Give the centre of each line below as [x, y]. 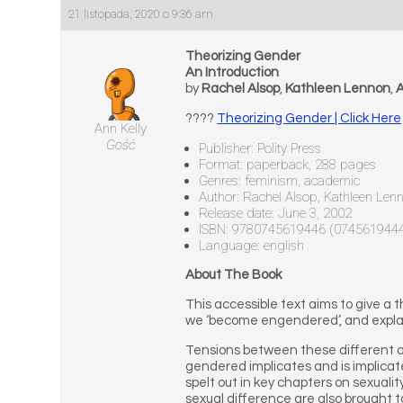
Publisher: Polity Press [260, 148]
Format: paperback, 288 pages [288, 165]
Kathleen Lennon [338, 89]
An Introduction [233, 72]
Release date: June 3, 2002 [276, 213]
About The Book [234, 275]
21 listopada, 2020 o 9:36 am [141, 14]
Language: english [252, 246]
